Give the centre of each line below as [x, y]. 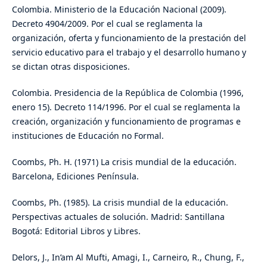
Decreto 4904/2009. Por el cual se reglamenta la [107, 24]
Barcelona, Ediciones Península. [75, 176]
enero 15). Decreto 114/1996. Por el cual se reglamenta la [126, 107]
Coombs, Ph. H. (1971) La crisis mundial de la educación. [124, 162]
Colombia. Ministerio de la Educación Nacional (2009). [119, 10]
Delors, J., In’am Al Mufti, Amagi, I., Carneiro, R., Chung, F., [128, 257]
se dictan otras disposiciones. [71, 67]
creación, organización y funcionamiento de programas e [126, 122]
